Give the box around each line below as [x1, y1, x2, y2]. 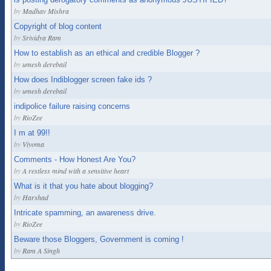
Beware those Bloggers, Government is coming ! [14, 235, 184, 244]
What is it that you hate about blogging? [14, 181, 153, 191]
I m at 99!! [14, 128, 50, 137]
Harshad [22, 192, 48, 202]
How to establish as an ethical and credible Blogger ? [14, 48, 200, 57]
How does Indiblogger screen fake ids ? [14, 75, 152, 84]
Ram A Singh [22, 246, 60, 255]
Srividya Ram [22, 33, 61, 42]
